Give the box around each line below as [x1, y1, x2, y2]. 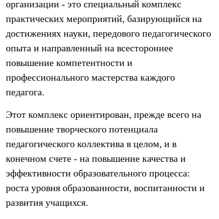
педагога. [6, 87, 44, 97]
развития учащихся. [6, 197, 88, 208]
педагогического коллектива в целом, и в [6, 138, 176, 149]
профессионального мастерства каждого [6, 72, 175, 83]
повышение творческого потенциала [6, 124, 158, 134]
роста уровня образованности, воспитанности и [6, 182, 205, 193]
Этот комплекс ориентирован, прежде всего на [6, 109, 201, 120]
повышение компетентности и [6, 57, 132, 68]
